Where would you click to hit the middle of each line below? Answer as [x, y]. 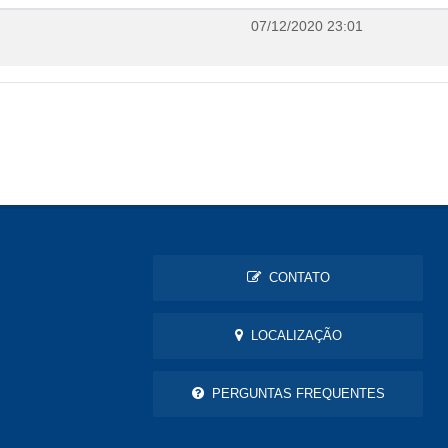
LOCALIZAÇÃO [292, 336]
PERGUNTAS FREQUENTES [294, 394]
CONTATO [295, 278]
